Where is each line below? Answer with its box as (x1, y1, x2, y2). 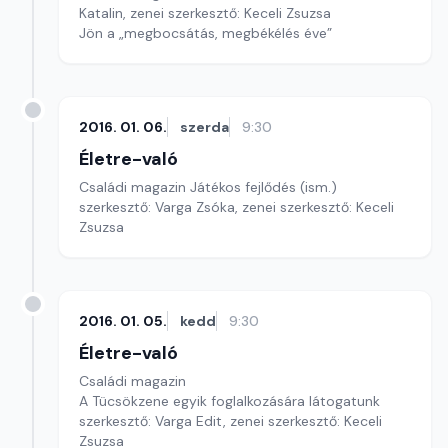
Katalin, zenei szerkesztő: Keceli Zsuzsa (79, 4, 331, 22)
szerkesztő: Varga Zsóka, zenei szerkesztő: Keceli (79, 198, 394, 216)
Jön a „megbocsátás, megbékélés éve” (79, 24, 332, 42)
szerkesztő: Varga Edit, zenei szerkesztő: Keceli (79, 412, 382, 430)
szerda (180, 118, 229, 136)
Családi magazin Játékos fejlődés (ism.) (79, 178, 337, 196)
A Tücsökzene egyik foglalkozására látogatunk (79, 392, 380, 410)
